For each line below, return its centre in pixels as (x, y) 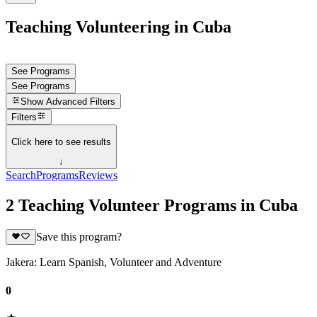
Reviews (98, 175)
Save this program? (79, 237)
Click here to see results (61, 142)
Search (21, 175)
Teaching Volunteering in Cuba (119, 27)
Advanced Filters (81, 102)
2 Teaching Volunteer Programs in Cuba (152, 205)
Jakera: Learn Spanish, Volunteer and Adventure (114, 263)
